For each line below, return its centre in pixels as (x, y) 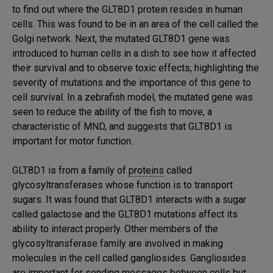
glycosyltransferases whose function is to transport (122, 185)
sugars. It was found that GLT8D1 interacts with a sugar (129, 200)
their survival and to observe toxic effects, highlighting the (136, 68)
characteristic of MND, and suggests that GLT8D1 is (122, 127)
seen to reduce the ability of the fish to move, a (112, 112)
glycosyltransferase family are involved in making (118, 244)
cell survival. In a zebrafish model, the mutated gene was (133, 97)
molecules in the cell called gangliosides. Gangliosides (129, 258)
